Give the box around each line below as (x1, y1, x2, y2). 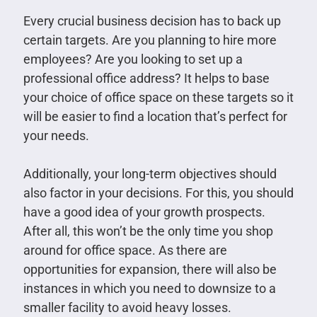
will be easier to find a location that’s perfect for (23, 108, 287, 124)
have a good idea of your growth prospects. (23, 204, 265, 219)
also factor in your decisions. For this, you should (23, 185, 294, 200)
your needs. (23, 127, 89, 143)
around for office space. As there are (23, 242, 227, 258)
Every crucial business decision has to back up (23, 13, 281, 28)
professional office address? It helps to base (23, 70, 270, 86)
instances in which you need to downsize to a (23, 280, 276, 296)
